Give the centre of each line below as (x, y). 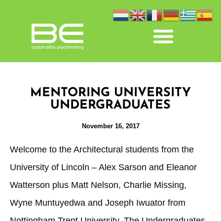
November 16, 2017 (110, 126)
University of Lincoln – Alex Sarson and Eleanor (103, 167)
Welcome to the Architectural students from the (102, 149)
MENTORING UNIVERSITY (110, 93)
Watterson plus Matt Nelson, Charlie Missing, (98, 185)
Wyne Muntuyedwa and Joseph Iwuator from (98, 203)
